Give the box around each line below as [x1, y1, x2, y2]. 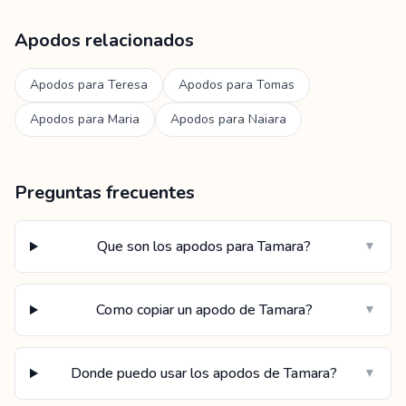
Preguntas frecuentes [14, 180, 195, 205]
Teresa [108, 76, 148, 93]
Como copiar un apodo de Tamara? [95, 300, 313, 320]
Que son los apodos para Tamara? [97, 237, 312, 256]
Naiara [248, 111, 286, 128]
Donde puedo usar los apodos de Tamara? [71, 363, 338, 383]
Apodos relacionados [14, 28, 194, 53]
